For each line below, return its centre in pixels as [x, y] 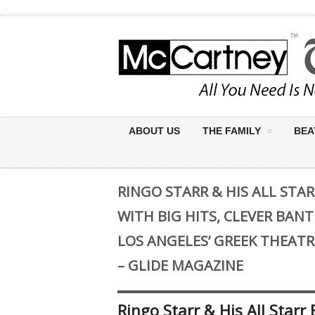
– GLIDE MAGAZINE [180, 265]
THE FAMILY [232, 131]
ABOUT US [154, 131]
